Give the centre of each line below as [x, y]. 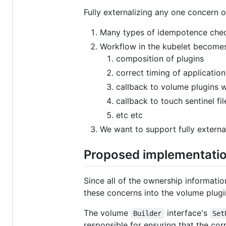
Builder [148, 213]
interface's [187, 213]
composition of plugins [160, 58]
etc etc [129, 115]
